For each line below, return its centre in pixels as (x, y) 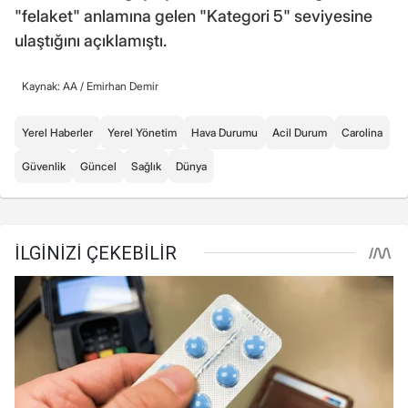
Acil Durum (300, 132)
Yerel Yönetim (142, 132)
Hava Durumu (224, 132)
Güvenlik (44, 166)
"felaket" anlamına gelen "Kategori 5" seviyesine (194, 15)
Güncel (98, 166)
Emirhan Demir (122, 86)
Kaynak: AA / (54, 86)
